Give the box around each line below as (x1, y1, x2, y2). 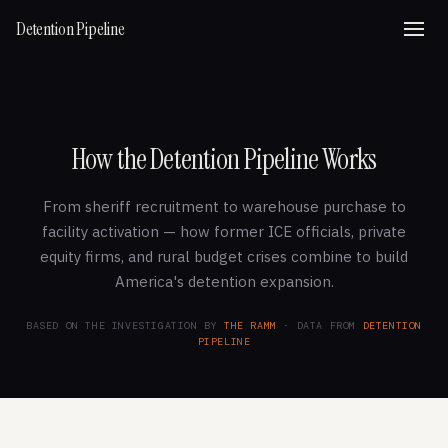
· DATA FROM (276, 319, 363, 332)
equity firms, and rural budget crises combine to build (40, 247, 408, 266)
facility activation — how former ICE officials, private (42, 222, 406, 241)
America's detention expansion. (114, 272, 334, 291)
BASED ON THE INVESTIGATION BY (25, 319, 224, 332)
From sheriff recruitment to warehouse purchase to (42, 197, 406, 216)
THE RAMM (223, 319, 277, 332)
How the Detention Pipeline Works (71, 141, 377, 178)
